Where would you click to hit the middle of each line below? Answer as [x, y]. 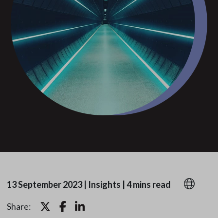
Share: [19, 207]
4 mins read [148, 185]
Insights [104, 185]
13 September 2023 [44, 185]
